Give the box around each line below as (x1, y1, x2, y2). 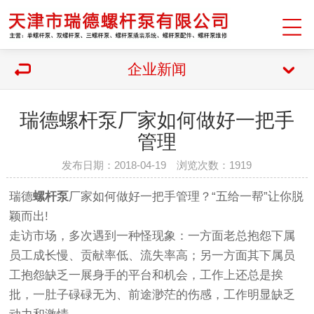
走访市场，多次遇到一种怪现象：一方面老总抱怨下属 (9, 229, 296, 243)
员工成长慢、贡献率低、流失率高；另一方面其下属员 (9, 249, 296, 263)
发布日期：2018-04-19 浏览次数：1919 (62, 159, 252, 171)
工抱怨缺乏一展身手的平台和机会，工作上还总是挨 (9, 268, 284, 282)
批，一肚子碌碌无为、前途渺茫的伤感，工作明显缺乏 (9, 288, 296, 302)
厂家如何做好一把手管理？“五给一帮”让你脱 (69, 190, 304, 204)
